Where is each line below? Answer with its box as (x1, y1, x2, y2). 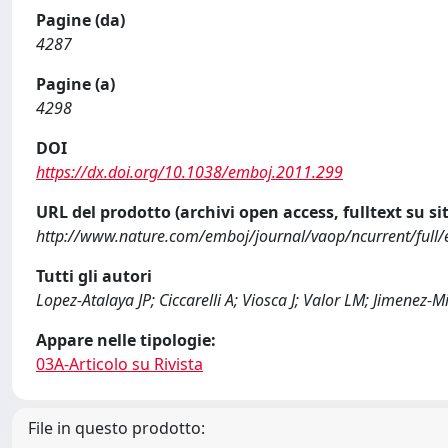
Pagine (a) (36, 73, 115, 95)
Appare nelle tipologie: (36, 329, 216, 351)
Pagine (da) (36, 9, 125, 31)
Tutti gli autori (36, 265, 152, 287)
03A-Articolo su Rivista (36, 353, 203, 375)
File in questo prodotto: (28, 417, 205, 439)
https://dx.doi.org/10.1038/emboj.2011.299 (36, 161, 343, 183)
